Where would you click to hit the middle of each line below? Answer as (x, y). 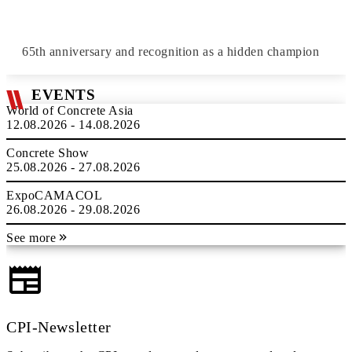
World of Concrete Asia (70, 110)
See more (31, 238)
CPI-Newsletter (59, 327)
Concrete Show (48, 153)
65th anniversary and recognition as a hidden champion (171, 51)
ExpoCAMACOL (55, 195)
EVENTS (64, 95)
